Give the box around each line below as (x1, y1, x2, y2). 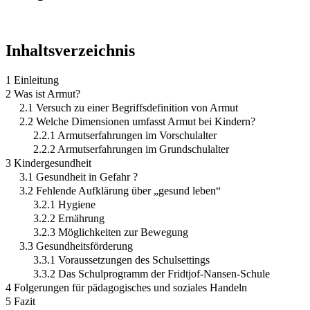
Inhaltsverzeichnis (6, 41, 135, 60)
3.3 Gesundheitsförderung (19, 239, 133, 252)
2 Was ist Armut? (6, 87, 80, 100)
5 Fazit (6, 295, 35, 307)
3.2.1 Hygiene (33, 198, 95, 210)
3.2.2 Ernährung (33, 212, 104, 224)
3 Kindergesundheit (6, 156, 91, 169)
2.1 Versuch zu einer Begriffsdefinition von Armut (19, 101, 238, 113)
